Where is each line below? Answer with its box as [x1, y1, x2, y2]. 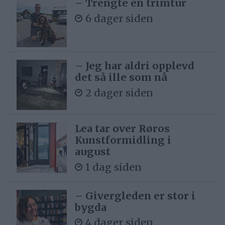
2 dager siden [85, 86, 154, 99]
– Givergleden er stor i [75, 189, 196, 202]
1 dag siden [85, 160, 142, 173]
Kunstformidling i [75, 134, 172, 147]
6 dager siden [85, 12, 154, 25]
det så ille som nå [75, 71, 168, 84]
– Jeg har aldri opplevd [75, 59, 195, 72]
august [75, 145, 111, 158]
